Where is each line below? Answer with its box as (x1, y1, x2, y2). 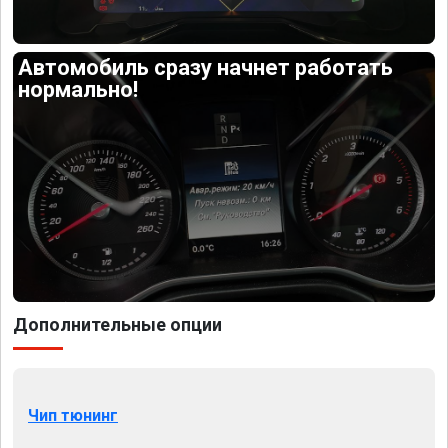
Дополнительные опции (13, 313, 222, 335)
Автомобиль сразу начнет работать (18, 55, 394, 81)
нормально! (18, 77, 139, 103)
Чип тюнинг (28, 405, 118, 425)
